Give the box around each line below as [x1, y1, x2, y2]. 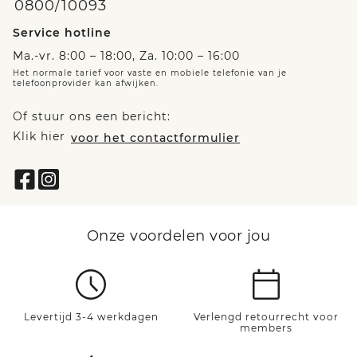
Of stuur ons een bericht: [13, 108, 171, 124]
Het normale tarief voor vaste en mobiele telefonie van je [13, 67, 287, 78]
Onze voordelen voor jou [86, 226, 271, 245]
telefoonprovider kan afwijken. [13, 77, 159, 88]
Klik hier [13, 128, 65, 143]
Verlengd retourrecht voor [193, 310, 339, 323]
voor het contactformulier [71, 130, 240, 145]
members [239, 321, 292, 334]
